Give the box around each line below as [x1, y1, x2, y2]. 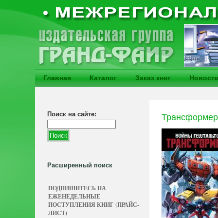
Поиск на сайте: [47, 110, 96, 118]
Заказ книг [135, 74, 171, 82]
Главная [43, 74, 71, 82]
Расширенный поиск [47, 162, 112, 169]
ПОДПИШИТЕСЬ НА [48, 184, 106, 192]
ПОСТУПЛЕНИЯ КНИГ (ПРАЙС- [48, 200, 139, 209]
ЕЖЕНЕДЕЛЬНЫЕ [48, 192, 100, 200]
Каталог [90, 74, 117, 82]
